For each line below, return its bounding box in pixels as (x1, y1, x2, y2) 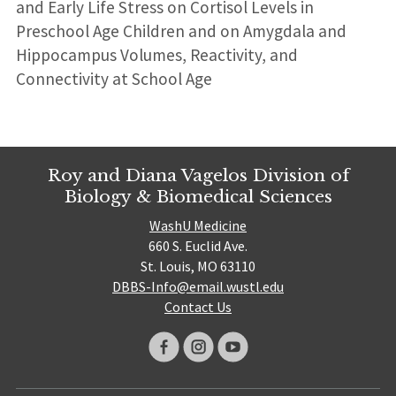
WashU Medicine (149, 217, 247, 235)
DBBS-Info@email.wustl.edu (112, 278, 284, 296)
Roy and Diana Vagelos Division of (47, 164, 349, 187)
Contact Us (164, 298, 232, 316)
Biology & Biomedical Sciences (64, 186, 332, 208)
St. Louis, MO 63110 (141, 257, 255, 276)
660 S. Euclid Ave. (148, 237, 247, 255)
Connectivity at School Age (15, 68, 212, 90)
